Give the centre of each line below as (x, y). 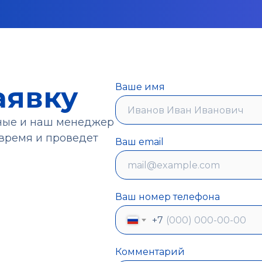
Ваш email (139, 142)
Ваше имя (140, 87)
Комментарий (150, 252)
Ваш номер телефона (168, 197)
